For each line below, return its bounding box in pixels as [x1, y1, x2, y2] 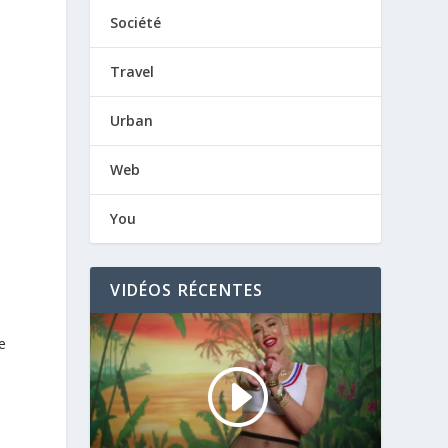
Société [110, 13, 162, 32]
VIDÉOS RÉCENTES [110, 279, 264, 301]
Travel [110, 62, 155, 81]
